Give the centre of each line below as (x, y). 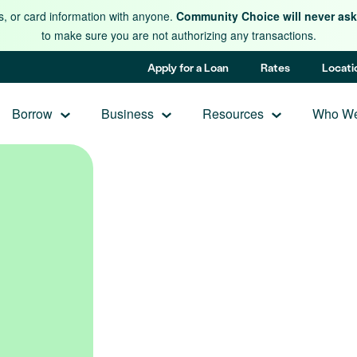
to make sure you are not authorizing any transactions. (178, 35)
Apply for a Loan (188, 67)
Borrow (32, 113)
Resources (233, 113)
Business (127, 113)
